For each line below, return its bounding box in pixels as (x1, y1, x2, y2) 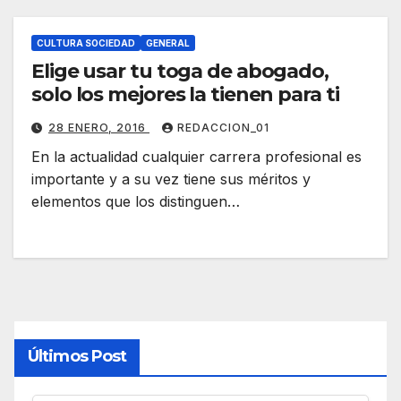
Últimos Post (28, 346, 127, 366)
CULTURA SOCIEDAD (37, 37, 135, 48)
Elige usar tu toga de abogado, (31, 58, 328, 83)
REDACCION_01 (177, 120, 269, 134)
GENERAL (146, 37, 190, 48)
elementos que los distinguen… (31, 192, 240, 210)
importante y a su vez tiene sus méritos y (31, 169, 311, 188)
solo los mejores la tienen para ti (31, 81, 339, 107)
